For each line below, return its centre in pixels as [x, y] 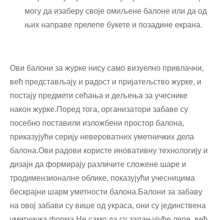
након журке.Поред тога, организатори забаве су [99, 109]
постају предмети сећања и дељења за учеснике [99, 96]
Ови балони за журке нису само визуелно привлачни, [107, 68]
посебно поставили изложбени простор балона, [97, 123]
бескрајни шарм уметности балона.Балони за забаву [106, 192]
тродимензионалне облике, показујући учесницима [102, 178]
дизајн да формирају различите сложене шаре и [98, 164]
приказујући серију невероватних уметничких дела [102, 137]
